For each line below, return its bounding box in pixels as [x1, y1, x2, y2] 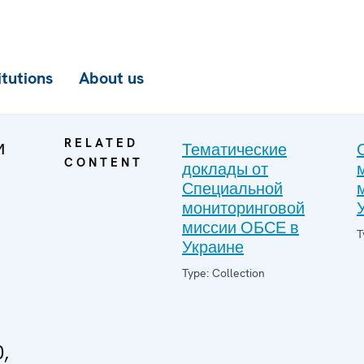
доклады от [182, 158, 268, 180]
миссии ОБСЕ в [182, 217, 299, 238]
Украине [182, 236, 244, 258]
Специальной [182, 178, 283, 199]
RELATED [64, 135, 138, 151]
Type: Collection [182, 266, 265, 280]
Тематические [182, 139, 287, 160]
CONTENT [64, 154, 143, 171]
